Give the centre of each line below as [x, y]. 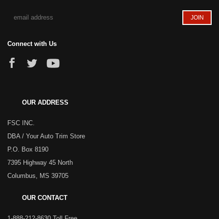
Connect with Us [32, 44]
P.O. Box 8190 [28, 149]
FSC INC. [21, 123]
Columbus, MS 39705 [38, 175]
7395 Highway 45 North [40, 162]
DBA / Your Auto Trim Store [46, 136]
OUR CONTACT [45, 197]
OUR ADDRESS [45, 102]
